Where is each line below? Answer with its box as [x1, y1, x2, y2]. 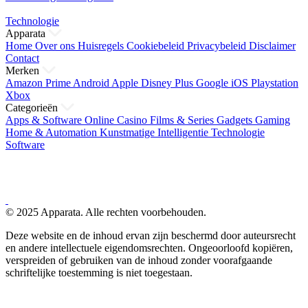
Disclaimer [249, 40, 296, 52]
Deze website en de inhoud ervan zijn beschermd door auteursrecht [5, 230, 296, 241]
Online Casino [85, 114, 150, 126]
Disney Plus [141, 77, 196, 89]
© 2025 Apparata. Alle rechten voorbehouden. [5, 206, 206, 218]
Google [196, 77, 231, 89]
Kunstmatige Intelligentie [100, 126, 211, 138]
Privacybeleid [187, 40, 249, 52]
